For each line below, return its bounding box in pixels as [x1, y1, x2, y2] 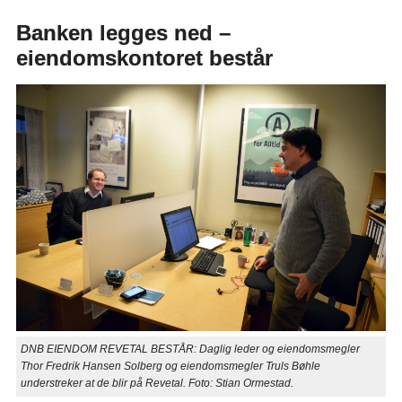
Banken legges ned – [15, 21, 231, 46]
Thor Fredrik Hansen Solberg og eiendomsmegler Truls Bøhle [20, 360, 320, 373]
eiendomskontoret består [15, 46, 273, 71]
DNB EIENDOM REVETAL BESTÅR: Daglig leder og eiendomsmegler [20, 343, 360, 356]
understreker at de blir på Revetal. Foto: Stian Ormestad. [20, 377, 293, 390]
